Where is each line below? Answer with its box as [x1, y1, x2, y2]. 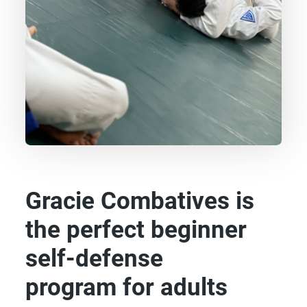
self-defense [25, 245, 164, 273]
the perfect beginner [25, 216, 247, 245]
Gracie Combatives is [25, 187, 255, 216]
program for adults [25, 273, 228, 302]
